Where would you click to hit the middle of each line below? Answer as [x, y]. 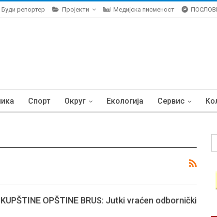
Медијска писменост [144, 9]
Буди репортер [23, 9]
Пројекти [76, 9]
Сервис [171, 101]
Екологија [125, 101]
